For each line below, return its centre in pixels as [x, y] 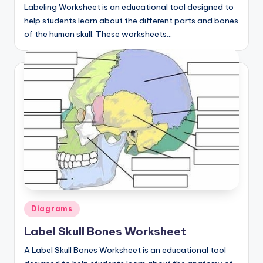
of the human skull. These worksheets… [98, 34]
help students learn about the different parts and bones [131, 20]
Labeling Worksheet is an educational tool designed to [129, 7]
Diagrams [52, 209]
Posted [37, 207]
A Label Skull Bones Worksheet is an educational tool [125, 250]
